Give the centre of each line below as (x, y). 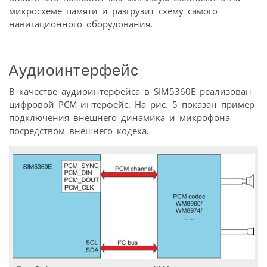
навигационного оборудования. (81, 24)
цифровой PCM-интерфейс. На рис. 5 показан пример (132, 105)
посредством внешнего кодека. (79, 131)
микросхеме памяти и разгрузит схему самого (113, 10)
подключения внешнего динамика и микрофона (119, 118)
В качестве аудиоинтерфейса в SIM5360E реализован (130, 91)
